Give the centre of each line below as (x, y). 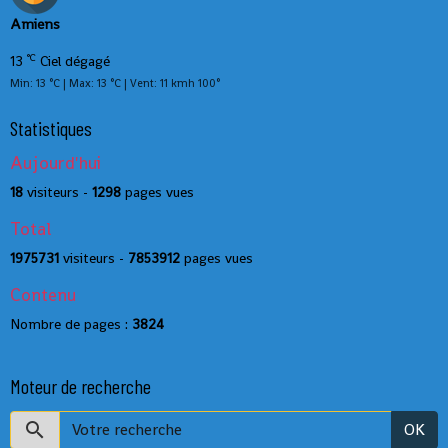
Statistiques (51, 127)
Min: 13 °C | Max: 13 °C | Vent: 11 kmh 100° (115, 82)
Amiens (35, 23)
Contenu (43, 294)
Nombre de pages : (71, 323)
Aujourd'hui (55, 162)
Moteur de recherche (80, 385)
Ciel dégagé (73, 60)
